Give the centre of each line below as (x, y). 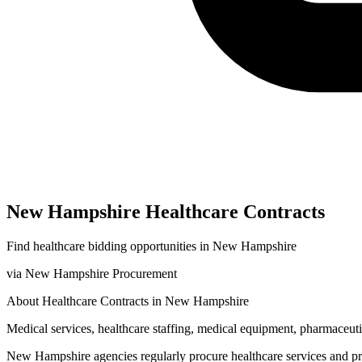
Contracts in (131, 301)
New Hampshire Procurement (101, 273)
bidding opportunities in (149, 246)
